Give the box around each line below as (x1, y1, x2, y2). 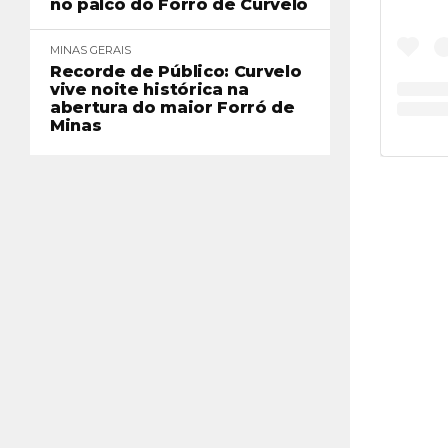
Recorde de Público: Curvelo (50, 62, 302, 81)
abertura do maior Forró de (50, 98, 295, 117)
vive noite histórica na (50, 80, 249, 99)
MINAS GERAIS (50, 43, 131, 57)
